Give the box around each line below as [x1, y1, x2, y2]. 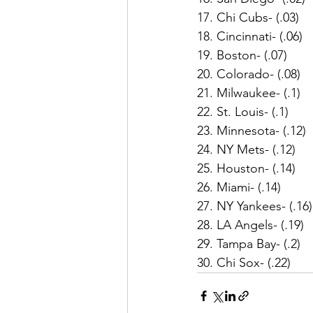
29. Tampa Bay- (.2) [197, 235, 300, 252]
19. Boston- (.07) [197, 47, 287, 63]
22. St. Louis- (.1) [197, 103, 289, 119]
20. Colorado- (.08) [197, 66, 300, 82]
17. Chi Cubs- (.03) [197, 9, 299, 25]
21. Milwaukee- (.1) [197, 85, 300, 101]
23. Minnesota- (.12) [197, 122, 306, 138]
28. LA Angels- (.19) [197, 217, 304, 233]
